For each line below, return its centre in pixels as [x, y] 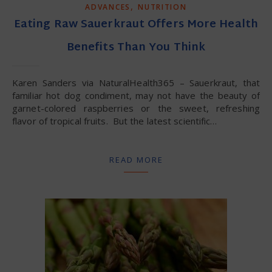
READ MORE [136, 160]
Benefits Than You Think [136, 48]
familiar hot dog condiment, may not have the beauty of [136, 95]
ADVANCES [108, 7]
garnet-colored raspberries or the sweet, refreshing [136, 108]
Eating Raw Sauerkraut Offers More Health [136, 25]
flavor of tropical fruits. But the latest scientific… [115, 121]
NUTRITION [162, 7]
